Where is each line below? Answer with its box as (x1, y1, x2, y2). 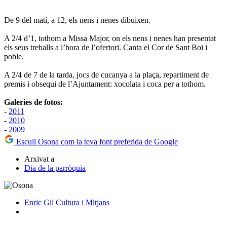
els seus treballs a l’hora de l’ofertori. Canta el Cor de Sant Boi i (4, 43, 207, 52)
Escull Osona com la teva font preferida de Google (14, 137, 178, 146)
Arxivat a (24, 154, 54, 163)
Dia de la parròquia (24, 163, 86, 172)
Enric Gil (24, 198, 54, 207)
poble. (4, 52, 24, 61)
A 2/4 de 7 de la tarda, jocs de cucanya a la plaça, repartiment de (4, 70, 209, 79)
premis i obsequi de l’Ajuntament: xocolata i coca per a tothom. (4, 79, 206, 88)
